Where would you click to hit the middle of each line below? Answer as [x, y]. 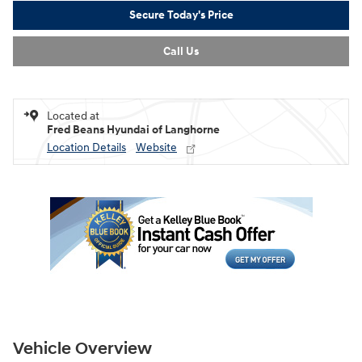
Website [156, 147]
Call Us [181, 51]
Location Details [86, 147]
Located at [73, 116]
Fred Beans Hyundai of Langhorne [133, 129]
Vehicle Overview [82, 349]
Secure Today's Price [181, 15]
